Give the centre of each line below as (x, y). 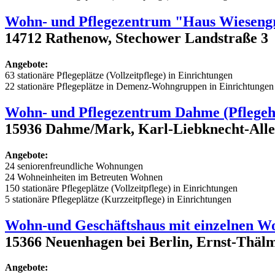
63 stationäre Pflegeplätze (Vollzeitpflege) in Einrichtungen (119, 75)
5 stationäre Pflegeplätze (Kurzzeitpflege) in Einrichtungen (118, 199)
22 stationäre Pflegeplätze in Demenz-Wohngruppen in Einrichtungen (139, 86)
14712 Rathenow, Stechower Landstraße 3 (137, 38)
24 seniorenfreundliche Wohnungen (74, 166)
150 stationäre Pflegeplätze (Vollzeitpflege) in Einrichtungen (121, 188)
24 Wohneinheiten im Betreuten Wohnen (84, 177)
